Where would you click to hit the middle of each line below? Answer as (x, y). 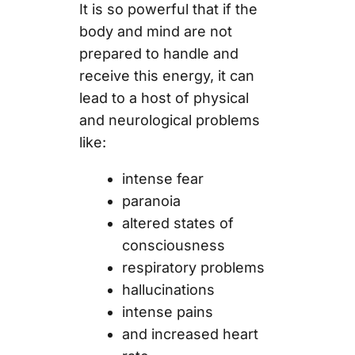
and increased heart (190, 334)
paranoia (151, 200)
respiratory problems (195, 267)
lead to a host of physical (164, 97)
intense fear (164, 178)
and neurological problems (169, 120)
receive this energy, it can (166, 75)
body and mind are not (155, 31)
